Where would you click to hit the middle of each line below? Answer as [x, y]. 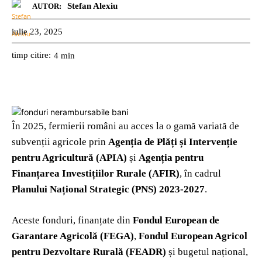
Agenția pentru [171, 157]
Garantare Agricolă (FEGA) [73, 236]
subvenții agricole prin [60, 142]
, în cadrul [200, 173]
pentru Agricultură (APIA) [69, 157]
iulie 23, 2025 [37, 31]
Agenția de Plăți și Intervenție [173, 142]
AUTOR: [47, 6]
